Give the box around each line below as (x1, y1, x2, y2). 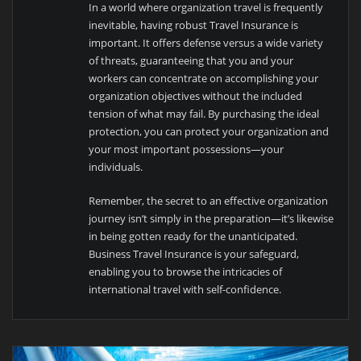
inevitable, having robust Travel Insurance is (89, 17, 299, 32)
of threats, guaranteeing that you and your (89, 52, 294, 68)
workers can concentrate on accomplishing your (89, 70, 319, 85)
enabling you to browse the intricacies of (89, 263, 283, 279)
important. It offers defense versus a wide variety (89, 35, 324, 50)
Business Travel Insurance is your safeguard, (89, 246, 300, 261)
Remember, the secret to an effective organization (89, 193, 329, 208)
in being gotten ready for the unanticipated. (89, 228, 298, 243)
